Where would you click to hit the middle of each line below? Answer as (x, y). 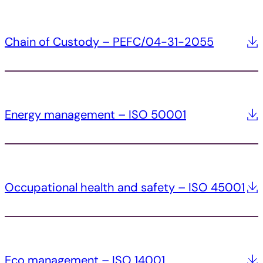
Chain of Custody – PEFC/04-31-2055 (109, 42)
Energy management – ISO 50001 (95, 115)
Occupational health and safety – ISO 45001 (125, 188)
